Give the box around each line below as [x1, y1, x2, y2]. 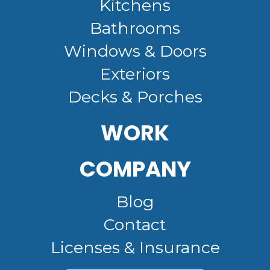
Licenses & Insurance [50, 237, 220, 258]
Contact [104, 215, 166, 235]
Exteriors [100, 64, 170, 84]
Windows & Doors [63, 41, 207, 61]
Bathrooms [90, 18, 180, 39]
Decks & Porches [67, 87, 202, 107]
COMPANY [79, 154, 191, 185]
